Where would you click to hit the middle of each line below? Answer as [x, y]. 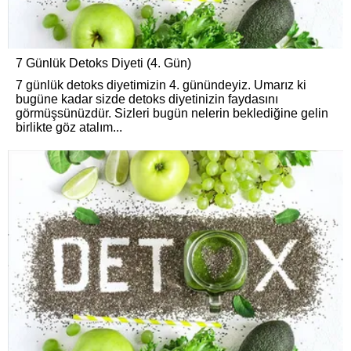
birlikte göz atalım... [69, 127]
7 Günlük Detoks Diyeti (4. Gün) [103, 63]
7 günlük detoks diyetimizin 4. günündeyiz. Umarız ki [161, 85]
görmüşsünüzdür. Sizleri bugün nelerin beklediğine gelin [172, 113]
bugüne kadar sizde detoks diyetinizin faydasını [147, 99]
